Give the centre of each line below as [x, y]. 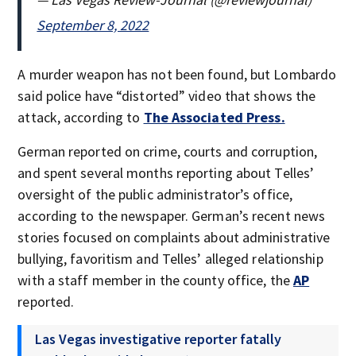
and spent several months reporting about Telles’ [166, 172]
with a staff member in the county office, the [155, 280]
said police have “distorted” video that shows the [167, 95]
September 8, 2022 [93, 25]
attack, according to [81, 117]
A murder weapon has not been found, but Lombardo [177, 74]
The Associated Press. [214, 117]
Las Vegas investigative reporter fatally [159, 339]
